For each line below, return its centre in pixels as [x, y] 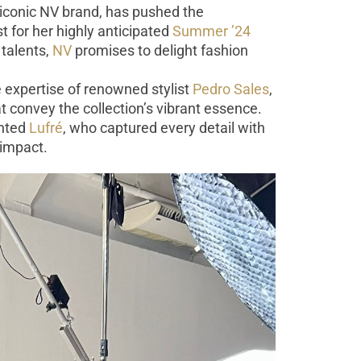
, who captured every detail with [164, 127]
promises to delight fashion [160, 50]
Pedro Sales [231, 89]
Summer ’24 [212, 31]
